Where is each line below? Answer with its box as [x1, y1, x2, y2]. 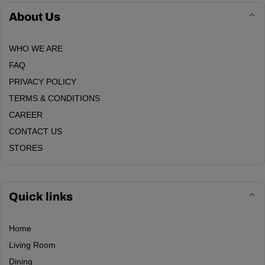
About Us [9, 11, 60, 24]
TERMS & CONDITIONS [9, 93, 100, 104]
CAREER [9, 110, 43, 120]
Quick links [9, 190, 73, 203]
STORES [9, 143, 43, 153]
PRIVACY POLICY [9, 77, 76, 87]
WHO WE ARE [9, 44, 63, 54]
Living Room [9, 240, 56, 250]
